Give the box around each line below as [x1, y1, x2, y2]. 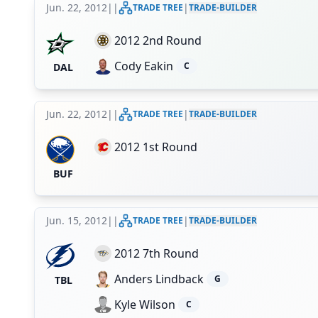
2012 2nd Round [114, 33, 202, 48]
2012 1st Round [114, 139, 197, 155]
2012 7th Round [114, 246, 199, 261]
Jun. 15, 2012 [46, 214, 107, 227]
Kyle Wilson [114, 297, 175, 312]
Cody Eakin [114, 58, 173, 74]
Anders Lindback [114, 271, 204, 287]
